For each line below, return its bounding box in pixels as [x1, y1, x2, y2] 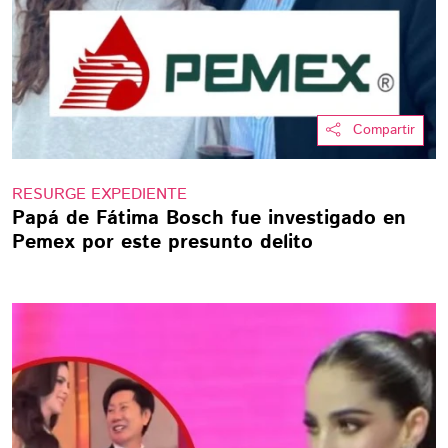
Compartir [353, 120, 415, 140]
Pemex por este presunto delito [12, 228, 313, 257]
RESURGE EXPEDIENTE [12, 183, 187, 206]
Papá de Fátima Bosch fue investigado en [12, 204, 406, 233]
